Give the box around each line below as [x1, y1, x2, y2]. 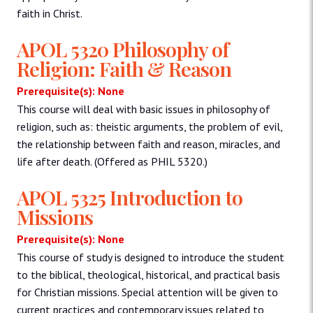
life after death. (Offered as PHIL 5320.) [17, 154, 208, 169]
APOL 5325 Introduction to [17, 184, 242, 211]
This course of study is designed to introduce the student [17, 249, 284, 264]
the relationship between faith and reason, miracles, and [17, 137, 280, 152]
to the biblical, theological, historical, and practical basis [17, 267, 280, 282]
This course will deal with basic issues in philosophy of [17, 102, 270, 117]
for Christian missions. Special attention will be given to [17, 284, 278, 299]
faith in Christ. [17, 6, 82, 21]
